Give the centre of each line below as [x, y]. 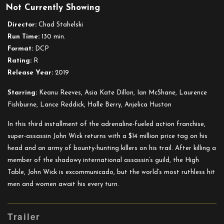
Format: [20, 48]
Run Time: [23, 36]
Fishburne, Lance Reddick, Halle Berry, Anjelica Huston [89, 104]
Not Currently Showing [53, 7]
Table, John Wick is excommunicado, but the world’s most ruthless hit [111, 172]
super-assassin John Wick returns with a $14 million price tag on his [107, 136]
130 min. [52, 36]
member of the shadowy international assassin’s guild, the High [103, 160]
